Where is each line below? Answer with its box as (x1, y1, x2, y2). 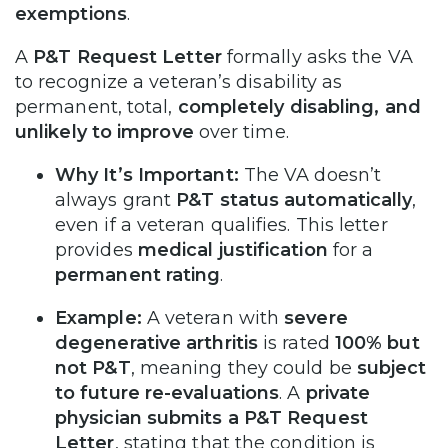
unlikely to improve (15, 120, 194, 143)
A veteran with (141, 306, 285, 329)
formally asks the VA (221, 45, 413, 68)
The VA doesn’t (238, 163, 382, 186)
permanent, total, (15, 95, 178, 118)
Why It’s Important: (55, 163, 239, 186)
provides (55, 238, 138, 261)
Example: (55, 306, 142, 329)
